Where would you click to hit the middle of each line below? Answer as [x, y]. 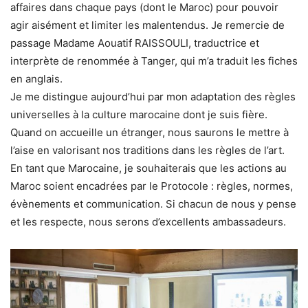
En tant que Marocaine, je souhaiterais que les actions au [148, 168]
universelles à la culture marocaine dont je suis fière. [139, 114]
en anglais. [36, 78]
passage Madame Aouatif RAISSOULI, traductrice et [135, 43]
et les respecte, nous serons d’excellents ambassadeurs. [148, 221]
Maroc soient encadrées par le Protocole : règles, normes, [152, 186]
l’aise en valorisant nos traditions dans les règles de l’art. [147, 150]
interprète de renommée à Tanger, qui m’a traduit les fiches [154, 60]
